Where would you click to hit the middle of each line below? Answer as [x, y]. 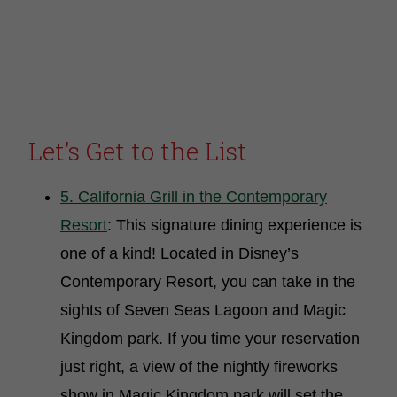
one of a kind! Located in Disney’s [179, 253]
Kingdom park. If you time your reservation [210, 339]
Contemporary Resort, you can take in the [208, 282]
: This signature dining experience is [234, 225]
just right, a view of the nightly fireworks [199, 367]
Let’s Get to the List [138, 151]
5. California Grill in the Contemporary [194, 197]
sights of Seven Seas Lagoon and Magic [203, 310]
